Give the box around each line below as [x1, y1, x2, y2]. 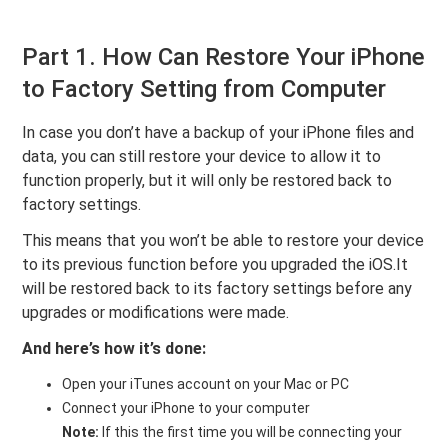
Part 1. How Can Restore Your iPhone [22, 42, 426, 71]
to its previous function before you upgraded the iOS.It [22, 254, 409, 274]
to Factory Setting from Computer [22, 74, 387, 103]
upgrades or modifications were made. [22, 302, 290, 322]
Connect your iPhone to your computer [62, 399, 311, 416]
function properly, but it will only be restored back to [22, 170, 393, 190]
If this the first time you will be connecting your [99, 423, 403, 440]
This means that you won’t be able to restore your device [22, 230, 425, 250]
